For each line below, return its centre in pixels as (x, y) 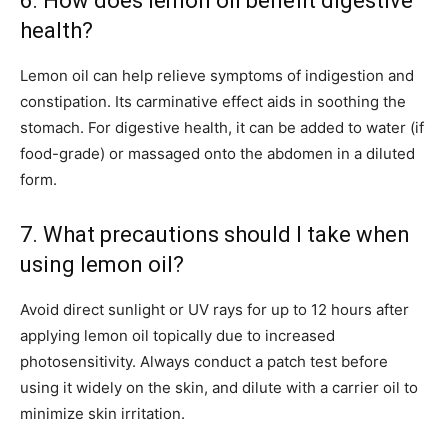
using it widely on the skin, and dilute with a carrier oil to (219, 388)
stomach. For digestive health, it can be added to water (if (222, 128)
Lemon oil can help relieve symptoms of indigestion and (217, 76)
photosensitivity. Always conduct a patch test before (204, 362)
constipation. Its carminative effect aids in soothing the (213, 102)
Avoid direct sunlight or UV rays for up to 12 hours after (214, 310)
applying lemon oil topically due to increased (177, 336)
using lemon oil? (102, 265)
